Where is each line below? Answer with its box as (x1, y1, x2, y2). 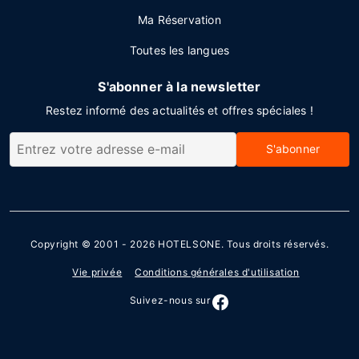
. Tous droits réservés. (220, 238, 329, 251)
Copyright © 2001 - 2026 (30, 238, 159, 251)
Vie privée (72, 266, 123, 279)
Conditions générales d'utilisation (135, 266, 300, 279)
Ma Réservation (138, 13, 221, 26)
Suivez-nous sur (129, 294, 211, 307)
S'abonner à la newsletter (98, 79, 261, 95)
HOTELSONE (158, 238, 221, 251)
